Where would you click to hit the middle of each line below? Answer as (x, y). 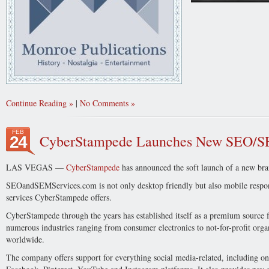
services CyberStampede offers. (59, 197)
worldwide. (25, 239)
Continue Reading (36, 103)
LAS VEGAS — (36, 167)
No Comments (104, 103)
